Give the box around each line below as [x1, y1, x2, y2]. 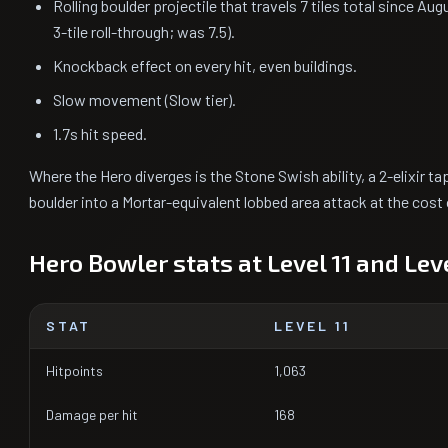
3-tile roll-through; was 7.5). [53, 22, 235, 41]
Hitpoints [46, 362, 103, 379]
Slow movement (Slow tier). [53, 90, 236, 109]
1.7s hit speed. [53, 124, 147, 143]
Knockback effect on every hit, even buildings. [53, 56, 357, 75]
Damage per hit [46, 406, 138, 423]
